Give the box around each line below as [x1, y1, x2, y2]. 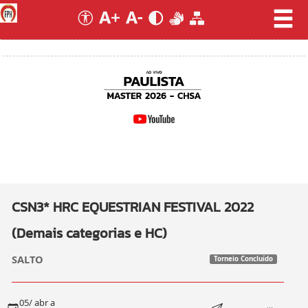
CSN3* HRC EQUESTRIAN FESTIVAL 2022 [12, 197, 254, 217]
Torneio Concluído [214, 254, 274, 263]
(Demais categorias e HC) [12, 223, 167, 243]
